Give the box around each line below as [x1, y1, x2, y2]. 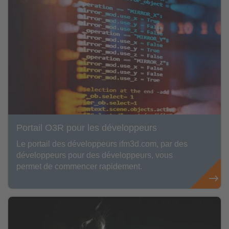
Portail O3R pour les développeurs [16, 122, 157, 133]
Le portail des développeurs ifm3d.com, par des [16, 139, 188, 148]
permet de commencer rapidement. [16, 162, 142, 171]
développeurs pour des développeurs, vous [16, 150, 173, 159]
